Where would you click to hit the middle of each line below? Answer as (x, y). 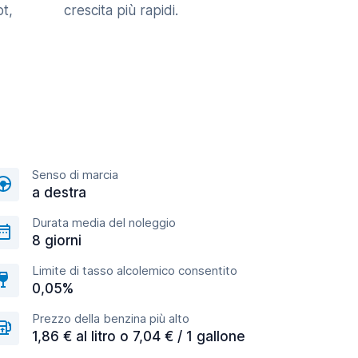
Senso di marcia (75, 175)
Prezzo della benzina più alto (111, 318)
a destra (59, 193)
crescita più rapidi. (121, 10)
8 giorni (57, 241)
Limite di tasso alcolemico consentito (135, 270)
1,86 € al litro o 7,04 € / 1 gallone (139, 336)
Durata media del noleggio (104, 223)
